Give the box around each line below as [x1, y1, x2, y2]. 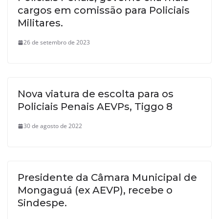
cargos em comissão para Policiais [18, 4, 190, 17]
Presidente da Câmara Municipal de [18, 172, 197, 184]
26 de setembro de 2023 [23, 38, 90, 47]
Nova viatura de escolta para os [18, 88, 174, 100]
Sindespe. [18, 197, 67, 209]
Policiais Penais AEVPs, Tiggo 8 [18, 101, 173, 113]
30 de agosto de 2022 [23, 122, 82, 131]
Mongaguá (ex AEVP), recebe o [18, 184, 173, 197]
